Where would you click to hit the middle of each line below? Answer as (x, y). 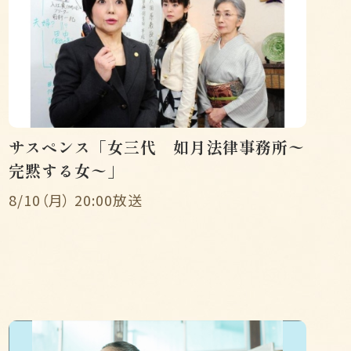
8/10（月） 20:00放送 (76, 200)
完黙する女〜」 (66, 171)
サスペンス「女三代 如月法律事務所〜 (157, 147)
